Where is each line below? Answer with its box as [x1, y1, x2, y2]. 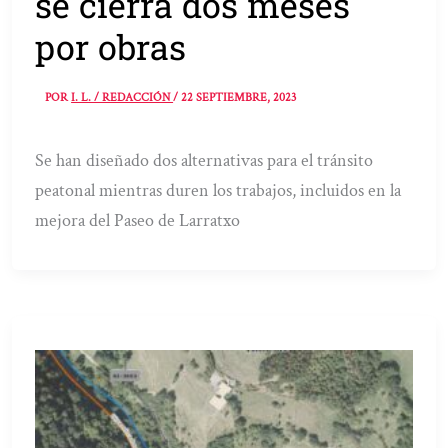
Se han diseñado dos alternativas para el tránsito [35, 148, 374, 172]
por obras [35, 24, 187, 70]
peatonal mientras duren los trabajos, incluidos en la [35, 178, 402, 202]
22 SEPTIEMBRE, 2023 [181, 89, 297, 105]
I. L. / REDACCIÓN [71, 89, 174, 105]
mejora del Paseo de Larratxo [35, 208, 241, 232]
